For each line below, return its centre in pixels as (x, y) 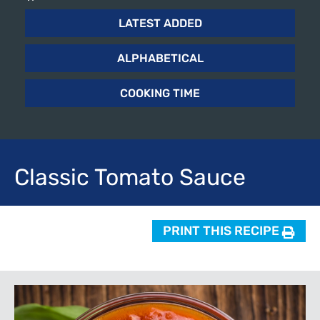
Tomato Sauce (167, 178)
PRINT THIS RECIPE (222, 231)
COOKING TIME (160, 93)
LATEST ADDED (160, 23)
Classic (52, 178)
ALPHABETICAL (160, 58)
